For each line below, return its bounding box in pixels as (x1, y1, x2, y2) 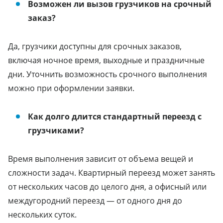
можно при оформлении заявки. (8, 82, 134, 94)
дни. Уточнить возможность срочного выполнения (8, 68, 207, 80)
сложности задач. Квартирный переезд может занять (8, 167, 215, 178)
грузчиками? (28, 124, 84, 136)
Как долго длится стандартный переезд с (28, 111, 202, 122)
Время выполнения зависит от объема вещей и (8, 153, 193, 164)
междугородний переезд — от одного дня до (8, 195, 182, 206)
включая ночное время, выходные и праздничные (8, 54, 205, 66)
